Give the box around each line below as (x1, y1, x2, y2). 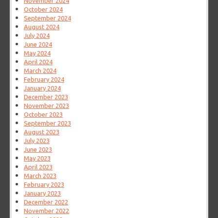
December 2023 (24, 93, 69, 101)
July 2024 (24, 32, 50, 39)
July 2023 (24, 137, 50, 145)
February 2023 (24, 181, 65, 188)
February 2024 (24, 76, 65, 83)
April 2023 (24, 163, 53, 171)
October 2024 (24, 6, 63, 13)
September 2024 (24, 15, 72, 22)
